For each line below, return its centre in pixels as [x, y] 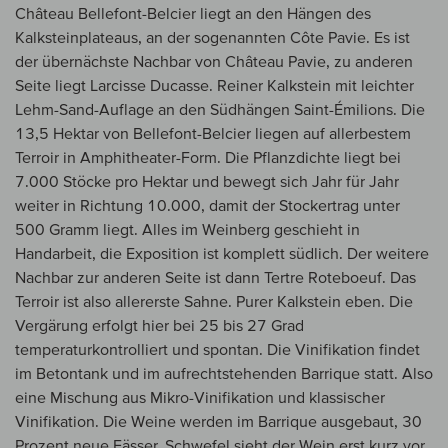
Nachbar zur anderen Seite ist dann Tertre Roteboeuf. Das [215, 277]
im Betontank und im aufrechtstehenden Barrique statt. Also [224, 373]
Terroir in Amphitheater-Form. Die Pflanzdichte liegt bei [208, 157]
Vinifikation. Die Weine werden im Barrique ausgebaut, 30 [218, 421]
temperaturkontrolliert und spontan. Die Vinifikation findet [217, 349]
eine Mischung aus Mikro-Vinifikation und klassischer [200, 397]
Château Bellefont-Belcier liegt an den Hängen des [193, 13]
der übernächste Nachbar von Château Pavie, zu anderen [214, 61]
